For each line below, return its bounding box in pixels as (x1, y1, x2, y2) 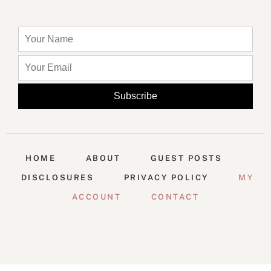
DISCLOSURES (21, 172, 94, 182)
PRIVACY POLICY (123, 172, 209, 182)
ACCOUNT (71, 192, 122, 201)
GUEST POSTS (150, 153, 223, 163)
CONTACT (151, 192, 200, 201)
